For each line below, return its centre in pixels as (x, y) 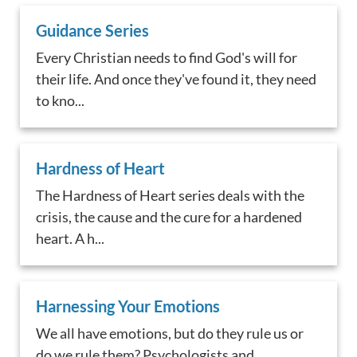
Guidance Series (93, 31)
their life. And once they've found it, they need (177, 79)
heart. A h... (71, 238)
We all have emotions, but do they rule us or (170, 333)
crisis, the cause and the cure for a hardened (169, 216)
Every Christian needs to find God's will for (167, 58)
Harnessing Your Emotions (128, 306)
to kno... (61, 101)
